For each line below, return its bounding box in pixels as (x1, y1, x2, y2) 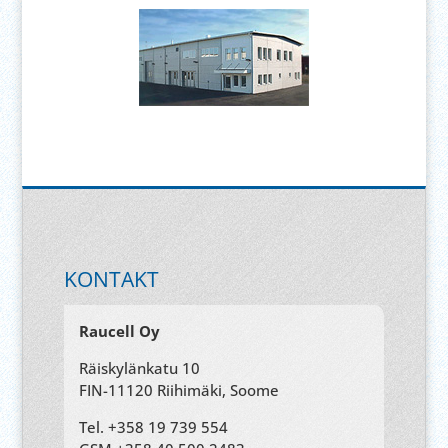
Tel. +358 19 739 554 (78, 417, 228, 437)
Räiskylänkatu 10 (78, 358, 200, 378)
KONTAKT (63, 265, 159, 293)
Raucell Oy (78, 321, 160, 341)
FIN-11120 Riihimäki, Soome (78, 380, 279, 400)
